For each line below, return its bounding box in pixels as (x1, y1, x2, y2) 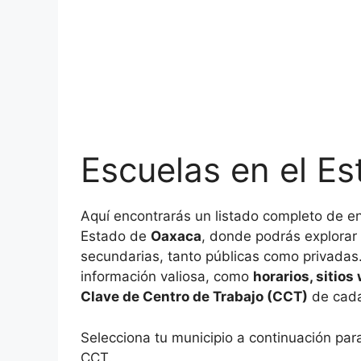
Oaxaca (151, 228, 201, 244)
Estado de (81, 228, 151, 244)
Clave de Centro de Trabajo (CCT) (81, 288, 308, 305)
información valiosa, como (81, 268, 253, 284)
